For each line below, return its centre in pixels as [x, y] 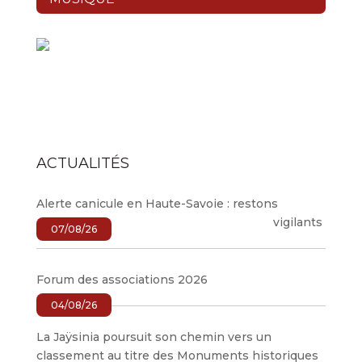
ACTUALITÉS [82, 163]
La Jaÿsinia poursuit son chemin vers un [154, 337]
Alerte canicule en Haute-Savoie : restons [157, 203]
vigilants [297, 222]
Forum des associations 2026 [122, 279]
